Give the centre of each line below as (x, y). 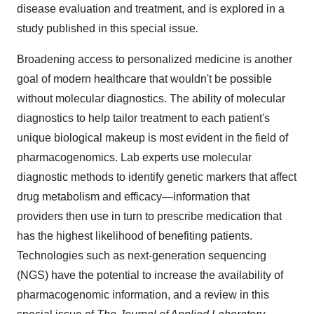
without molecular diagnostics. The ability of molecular (151, 98)
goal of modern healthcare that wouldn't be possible (144, 79)
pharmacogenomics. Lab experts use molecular (134, 157)
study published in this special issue (106, 28)
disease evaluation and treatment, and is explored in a (151, 9)
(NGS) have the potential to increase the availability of (150, 275)
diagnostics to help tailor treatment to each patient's (143, 118)
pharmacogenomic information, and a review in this (143, 295)
